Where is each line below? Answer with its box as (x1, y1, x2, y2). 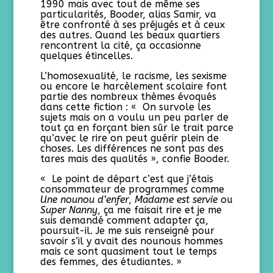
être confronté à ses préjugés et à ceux (40, 19, 225, 30)
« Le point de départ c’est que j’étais (40, 173, 214, 185)
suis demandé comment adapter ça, (40, 214, 209, 226)
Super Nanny (40, 204, 98, 216)
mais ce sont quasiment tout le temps (40, 246, 218, 257)
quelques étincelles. (40, 50, 133, 62)
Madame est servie (135, 194, 218, 205)
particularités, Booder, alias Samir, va (40, 9, 217, 20)
